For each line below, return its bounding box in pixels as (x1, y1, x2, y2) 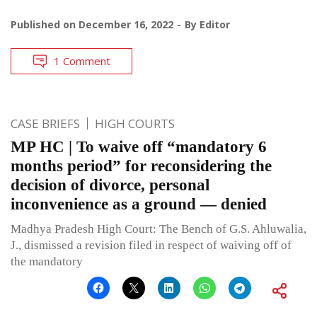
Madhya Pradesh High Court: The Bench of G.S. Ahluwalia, (11, 221, 306, 236)
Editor (200, 17, 230, 31)
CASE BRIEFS (11, 115, 80, 132)
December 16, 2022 (79, 17, 173, 31)
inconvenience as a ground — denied (11, 195, 267, 213)
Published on (11, 17, 79, 31)
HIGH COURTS (95, 115, 175, 132)
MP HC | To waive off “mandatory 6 (11, 137, 267, 156)
